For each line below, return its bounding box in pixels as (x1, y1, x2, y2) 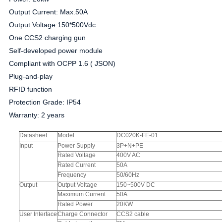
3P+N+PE (116, 142, 143, 149)
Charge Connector (57, 210, 108, 218)
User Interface (19, 210, 57, 218)
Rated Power (57, 200, 93, 208)
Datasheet (19, 131, 47, 139)
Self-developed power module (8, 46, 103, 55)
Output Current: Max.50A (8, 7, 88, 16)
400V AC (116, 151, 140, 159)
